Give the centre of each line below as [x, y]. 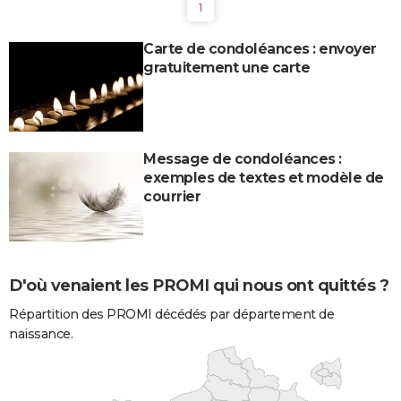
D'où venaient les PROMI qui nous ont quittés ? [199, 286]
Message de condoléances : [243, 158]
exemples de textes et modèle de [264, 177]
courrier [172, 196]
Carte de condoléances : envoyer [260, 48]
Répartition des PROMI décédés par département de [171, 315]
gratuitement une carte [226, 67]
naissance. [41, 334]
